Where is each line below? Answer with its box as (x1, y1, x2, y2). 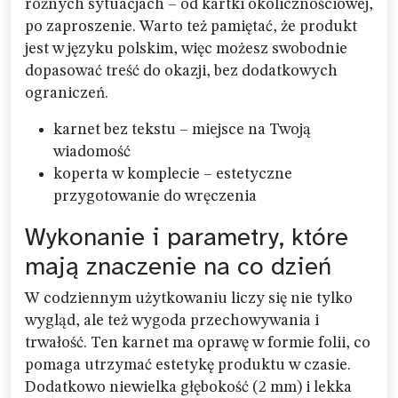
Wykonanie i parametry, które (25, 221, 348, 253)
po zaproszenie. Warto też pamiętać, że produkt (25, 19, 357, 36)
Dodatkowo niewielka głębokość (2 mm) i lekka (25, 379, 352, 396)
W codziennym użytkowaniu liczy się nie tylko (25, 291, 353, 307)
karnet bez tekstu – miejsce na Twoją (53, 122, 311, 139)
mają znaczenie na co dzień (25, 251, 331, 283)
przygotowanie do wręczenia (53, 188, 257, 205)
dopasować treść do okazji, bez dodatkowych (25, 63, 338, 80)
